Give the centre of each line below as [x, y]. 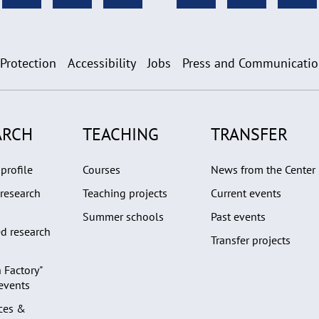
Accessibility [102, 63]
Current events [246, 193]
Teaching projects [125, 193]
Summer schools [123, 216]
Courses [101, 169]
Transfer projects [251, 240]
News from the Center [263, 169]
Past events [238, 216]
